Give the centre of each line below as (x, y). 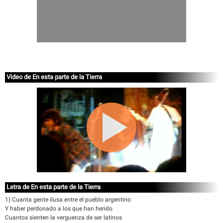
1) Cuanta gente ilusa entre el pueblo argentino (68, 200)
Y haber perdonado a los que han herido (59, 209)
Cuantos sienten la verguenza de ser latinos (63, 218)
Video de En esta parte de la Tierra (54, 77)
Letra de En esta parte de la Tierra (54, 187)
